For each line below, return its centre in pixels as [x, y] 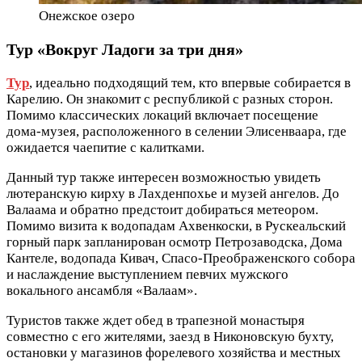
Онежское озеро [87, 15]
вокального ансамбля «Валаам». [102, 290]
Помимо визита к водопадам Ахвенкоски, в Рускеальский [176, 225]
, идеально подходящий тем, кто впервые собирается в [190, 82]
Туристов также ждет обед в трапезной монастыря [156, 320]
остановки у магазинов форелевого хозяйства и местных [174, 352]
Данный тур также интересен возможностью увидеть [164, 177]
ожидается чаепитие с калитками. [105, 147]
